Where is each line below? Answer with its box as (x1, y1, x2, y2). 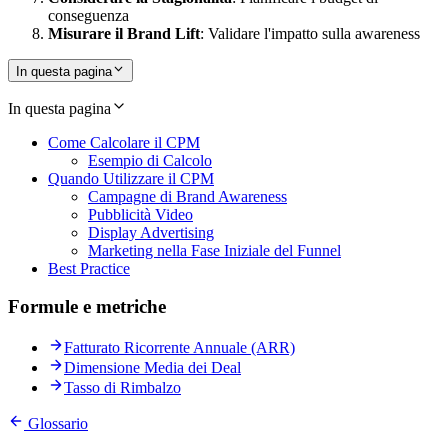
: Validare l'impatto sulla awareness (200, 25, 420, 43)
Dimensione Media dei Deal (64, 358, 241, 376)
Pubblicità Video (88, 205, 193, 223)
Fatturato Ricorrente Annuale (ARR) (64, 338, 295, 356)
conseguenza (48, 7, 129, 25)
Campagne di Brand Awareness (88, 187, 287, 205)
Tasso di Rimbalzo (64, 378, 181, 396)
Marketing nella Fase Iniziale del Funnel (88, 241, 341, 259)
